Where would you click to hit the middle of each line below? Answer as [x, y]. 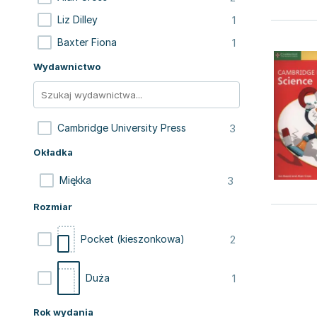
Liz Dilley [77, 19]
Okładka [53, 152]
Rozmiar [53, 207]
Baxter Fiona [87, 42]
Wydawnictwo [67, 67]
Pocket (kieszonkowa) [133, 239]
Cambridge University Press [122, 128]
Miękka [75, 180]
